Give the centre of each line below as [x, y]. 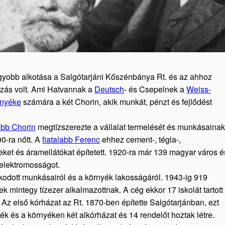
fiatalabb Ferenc [71, 139]
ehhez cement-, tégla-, [140, 139]
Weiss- [199, 89]
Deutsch [109, 89]
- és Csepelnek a [155, 89]
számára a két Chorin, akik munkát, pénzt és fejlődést [117, 102]
